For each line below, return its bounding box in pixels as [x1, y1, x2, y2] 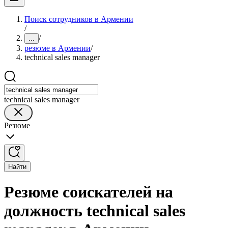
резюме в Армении [24, 44, 91, 52]
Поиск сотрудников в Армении [24, 15, 133, 23]
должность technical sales [4, 202, 185, 220]
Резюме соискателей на [4, 183, 173, 202]
